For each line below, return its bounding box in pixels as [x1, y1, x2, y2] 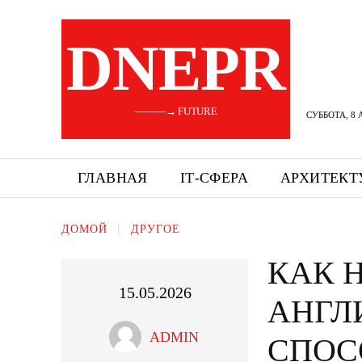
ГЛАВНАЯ [78, 170, 148, 186]
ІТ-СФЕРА [179, 170, 249, 186]
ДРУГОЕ [131, 223, 180, 236]
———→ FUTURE [134, 105, 217, 117]
